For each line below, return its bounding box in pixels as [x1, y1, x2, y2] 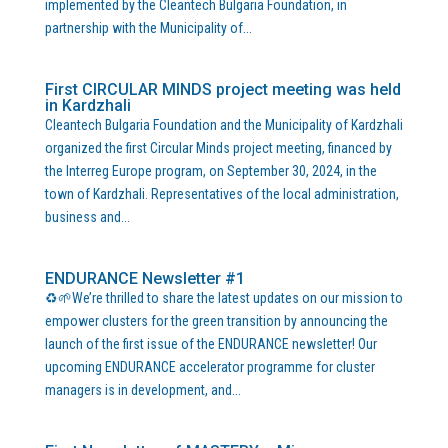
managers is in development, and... [44, 382, 241, 398]
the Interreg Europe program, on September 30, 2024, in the [44, 163, 377, 179]
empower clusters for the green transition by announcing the [44, 313, 388, 329]
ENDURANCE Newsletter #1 [44, 269, 245, 288]
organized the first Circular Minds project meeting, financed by [44, 140, 392, 156]
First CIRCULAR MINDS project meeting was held [44, 80, 401, 99]
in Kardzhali [44, 96, 131, 115]
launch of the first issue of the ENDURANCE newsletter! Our [44, 336, 377, 352]
